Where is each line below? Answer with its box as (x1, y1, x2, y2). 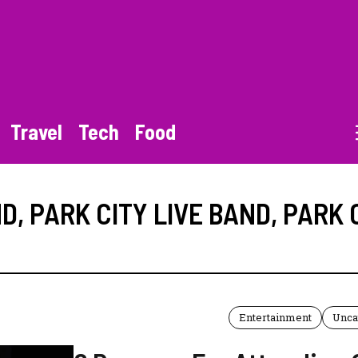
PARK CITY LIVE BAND (30, 196, 271, 231)
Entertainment (239, 310, 312, 325)
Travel (10, 119, 62, 145)
